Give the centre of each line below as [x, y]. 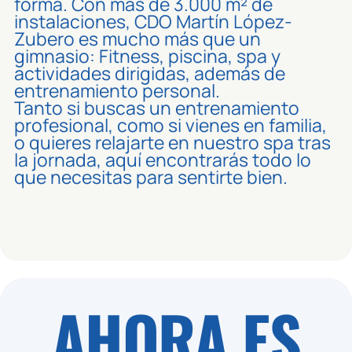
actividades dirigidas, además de [150, 73]
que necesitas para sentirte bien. [151, 177]
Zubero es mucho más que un [138, 38]
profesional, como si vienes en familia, [171, 125]
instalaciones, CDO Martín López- [154, 21]
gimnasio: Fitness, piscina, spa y [148, 56]
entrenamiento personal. [117, 90]
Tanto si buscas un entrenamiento [157, 108]
